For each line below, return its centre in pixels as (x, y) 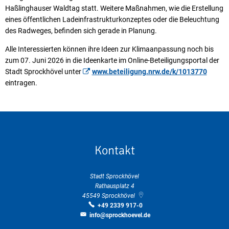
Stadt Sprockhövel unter (44, 71)
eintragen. (21, 83)
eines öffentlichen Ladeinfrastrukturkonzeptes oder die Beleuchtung (112, 19)
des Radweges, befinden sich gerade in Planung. (82, 30)
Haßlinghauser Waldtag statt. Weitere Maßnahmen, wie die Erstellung (114, 8)
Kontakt (114, 150)
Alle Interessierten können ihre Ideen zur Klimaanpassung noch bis (109, 49)
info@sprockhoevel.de (120, 215)
